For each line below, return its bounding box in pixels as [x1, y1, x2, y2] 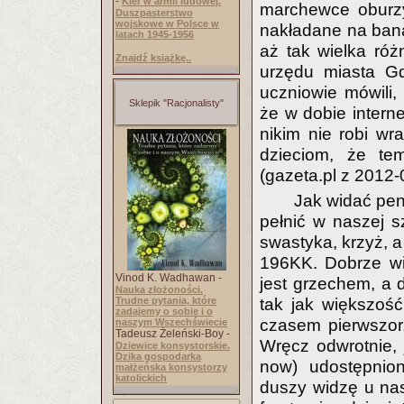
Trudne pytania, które [115, 295, 216, 306]
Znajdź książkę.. [115, 52, 191, 63]
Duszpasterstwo [115, 7, 193, 18]
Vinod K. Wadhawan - [115, 271, 222, 284]
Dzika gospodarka [115, 351, 201, 362]
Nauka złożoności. [115, 284, 203, 295]
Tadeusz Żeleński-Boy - [115, 327, 230, 340]
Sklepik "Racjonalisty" [129, 97, 224, 108]
